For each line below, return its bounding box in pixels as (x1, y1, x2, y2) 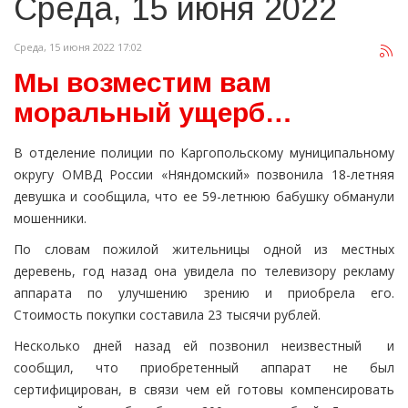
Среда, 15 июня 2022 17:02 (14, 40, 142, 55)
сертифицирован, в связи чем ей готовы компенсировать (14, 381, 394, 399)
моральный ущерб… (14, 97, 292, 128)
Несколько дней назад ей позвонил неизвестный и (14, 337, 394, 355)
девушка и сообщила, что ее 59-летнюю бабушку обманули (14, 188, 394, 206)
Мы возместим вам (14, 67, 271, 98)
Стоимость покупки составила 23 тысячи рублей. (14, 306, 321, 324)
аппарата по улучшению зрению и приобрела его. (14, 284, 394, 302)
